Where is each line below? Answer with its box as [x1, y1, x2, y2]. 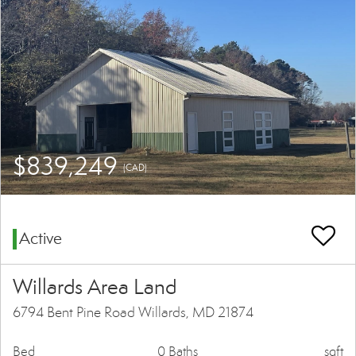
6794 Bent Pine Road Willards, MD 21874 [13, 304, 253, 322]
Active [19, 228, 62, 250]
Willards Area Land [13, 274, 176, 300]
